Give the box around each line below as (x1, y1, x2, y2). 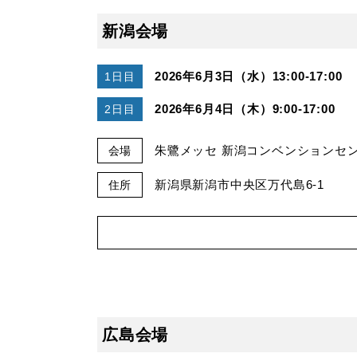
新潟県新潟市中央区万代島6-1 (155, 177, 324, 191)
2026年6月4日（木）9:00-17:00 (155, 101, 335, 116)
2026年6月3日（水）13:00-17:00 (155, 69, 343, 83)
